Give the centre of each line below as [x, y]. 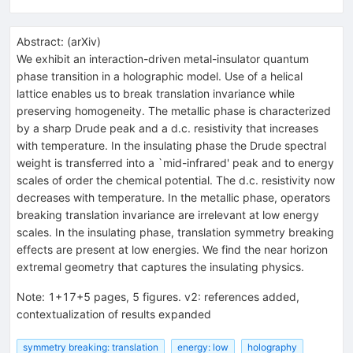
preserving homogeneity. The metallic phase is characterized [174, 110]
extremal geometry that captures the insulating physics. [160, 266]
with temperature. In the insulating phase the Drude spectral [171, 145]
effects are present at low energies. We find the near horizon [172, 249]
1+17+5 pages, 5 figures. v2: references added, [174, 296]
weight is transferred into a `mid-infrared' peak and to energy [175, 162]
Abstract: [40, 41]
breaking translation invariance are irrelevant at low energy [168, 214]
